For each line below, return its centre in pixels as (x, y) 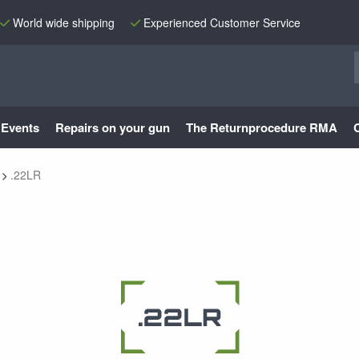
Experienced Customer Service (222, 22)
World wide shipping (64, 22)
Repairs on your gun (113, 127)
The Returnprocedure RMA (262, 127)
